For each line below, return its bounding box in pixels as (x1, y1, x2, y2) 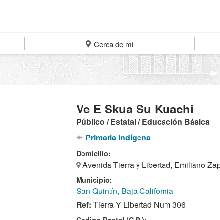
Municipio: (76, 175, 112, 185)
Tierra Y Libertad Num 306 (91, 199, 186, 210)
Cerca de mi (92, 39, 134, 49)
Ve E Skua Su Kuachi (76, 100, 194, 117)
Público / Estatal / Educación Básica (76, 116, 210, 127)
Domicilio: (76, 148, 111, 158)
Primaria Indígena (83, 132, 151, 143)
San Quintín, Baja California (76, 185, 174, 196)
